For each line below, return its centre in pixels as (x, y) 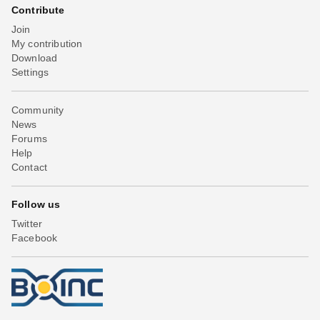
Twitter (27, 223)
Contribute (38, 10)
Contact (30, 167)
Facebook (35, 237)
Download (35, 57)
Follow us (36, 204)
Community (38, 110)
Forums (29, 138)
